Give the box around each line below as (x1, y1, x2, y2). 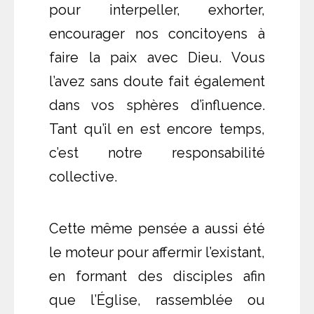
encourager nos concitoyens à (49, 25, 265, 43)
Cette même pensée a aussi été (49, 220, 265, 238)
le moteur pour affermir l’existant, (49, 244, 265, 261)
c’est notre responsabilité (49, 144, 265, 162)
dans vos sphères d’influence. (49, 97, 265, 114)
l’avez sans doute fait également (49, 73, 265, 90)
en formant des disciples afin (49, 268, 265, 285)
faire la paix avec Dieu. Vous (49, 49, 265, 67)
